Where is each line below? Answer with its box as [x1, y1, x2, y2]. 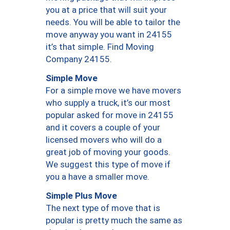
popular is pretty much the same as [46, 215, 182, 226]
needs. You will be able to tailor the [46, 17, 180, 28]
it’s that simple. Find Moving [46, 42, 154, 52]
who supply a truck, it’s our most [46, 98, 170, 108]
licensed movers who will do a [46, 135, 162, 145]
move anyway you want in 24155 [46, 29, 172, 40]
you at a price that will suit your [46, 5, 167, 15]
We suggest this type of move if [46, 159, 170, 170]
